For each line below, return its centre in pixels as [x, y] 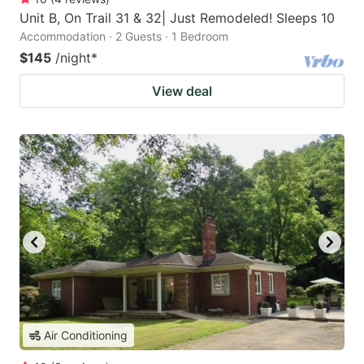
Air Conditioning [86, 336]
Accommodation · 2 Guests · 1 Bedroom [124, 36]
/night [73, 57]
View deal [182, 91]
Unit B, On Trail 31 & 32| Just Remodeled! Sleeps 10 [177, 17]
